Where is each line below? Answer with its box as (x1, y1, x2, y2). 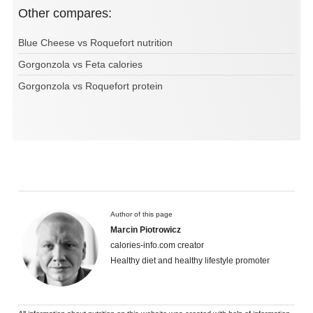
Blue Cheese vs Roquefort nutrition (18, 37, 173, 49)
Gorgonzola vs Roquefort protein (18, 80, 163, 92)
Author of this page (110, 210, 173, 219)
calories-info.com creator (110, 240, 204, 251)
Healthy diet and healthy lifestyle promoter (110, 256, 270, 266)
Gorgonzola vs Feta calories (18, 59, 143, 71)
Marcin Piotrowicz (110, 225, 181, 235)
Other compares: (28, 6, 112, 21)
